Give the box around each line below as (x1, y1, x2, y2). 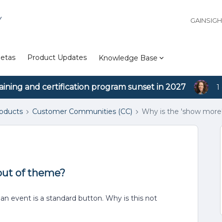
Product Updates (27, 53, 87, 62)
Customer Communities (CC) (32, 107, 132, 116)
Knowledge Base (99, 53, 158, 62)
